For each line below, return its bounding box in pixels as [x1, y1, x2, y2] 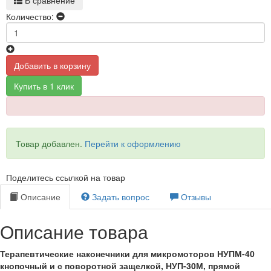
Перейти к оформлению [85, 137, 181, 149]
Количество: [6, 10, 54, 22]
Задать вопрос [90, 190, 149, 203]
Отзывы [178, 190, 211, 203]
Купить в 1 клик [14, 79, 74, 92]
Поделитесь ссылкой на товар [6, 171, 125, 183]
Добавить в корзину [14, 59, 91, 71]
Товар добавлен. [16, 137, 85, 149]
